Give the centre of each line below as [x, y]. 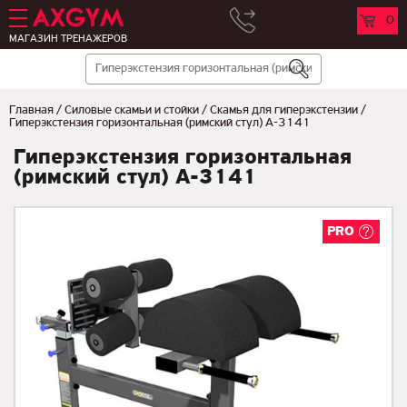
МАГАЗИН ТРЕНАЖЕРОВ [68, 39]
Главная [31, 110]
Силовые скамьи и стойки [132, 110]
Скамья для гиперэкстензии [284, 110]
